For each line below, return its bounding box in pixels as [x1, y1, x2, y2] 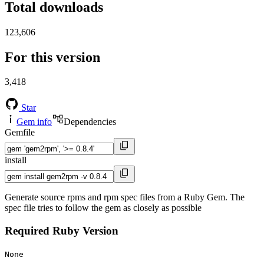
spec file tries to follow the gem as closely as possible [5, 203, 202, 213]
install [5, 155, 27, 166]
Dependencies [64, 117, 116, 127]
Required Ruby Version [5, 225, 118, 237]
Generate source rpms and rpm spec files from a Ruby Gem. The [5, 192, 245, 203]
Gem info [16, 117, 52, 127]
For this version [5, 49, 100, 65]
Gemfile [5, 127, 35, 138]
